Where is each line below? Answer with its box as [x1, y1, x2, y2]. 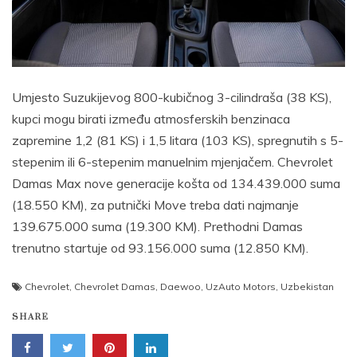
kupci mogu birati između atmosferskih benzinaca [12, 111, 290, 127]
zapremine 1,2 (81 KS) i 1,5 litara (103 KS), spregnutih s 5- [12, 132, 343, 149]
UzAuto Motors [206, 280, 276, 293]
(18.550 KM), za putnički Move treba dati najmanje [12, 197, 299, 214]
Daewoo [160, 280, 201, 293]
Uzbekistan [280, 280, 334, 293]
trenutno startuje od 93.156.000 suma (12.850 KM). [12, 240, 308, 257]
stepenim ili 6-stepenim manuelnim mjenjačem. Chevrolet [12, 154, 333, 171]
